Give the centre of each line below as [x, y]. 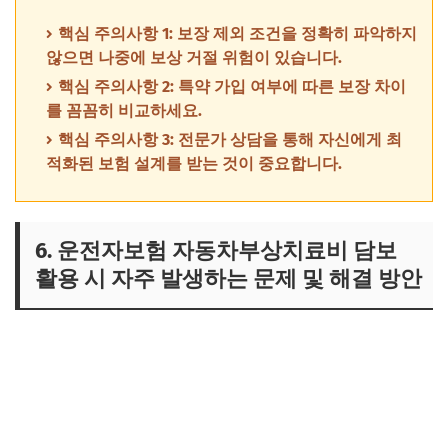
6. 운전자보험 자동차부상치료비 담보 [216, 250]
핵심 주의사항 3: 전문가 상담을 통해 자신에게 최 [230, 139]
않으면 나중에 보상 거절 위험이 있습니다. [194, 57]
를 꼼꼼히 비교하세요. [124, 110]
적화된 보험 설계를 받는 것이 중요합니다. [194, 163]
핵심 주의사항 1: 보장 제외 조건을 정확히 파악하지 [237, 33]
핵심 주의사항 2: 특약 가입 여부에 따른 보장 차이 [232, 86]
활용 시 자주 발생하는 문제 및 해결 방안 [228, 278]
